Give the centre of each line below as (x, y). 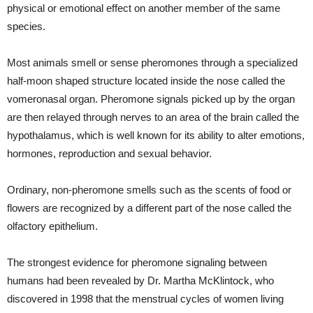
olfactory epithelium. (52, 226)
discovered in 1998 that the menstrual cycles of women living (145, 299)
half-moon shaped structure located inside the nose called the (146, 81)
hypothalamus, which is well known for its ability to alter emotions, (156, 135)
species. (26, 26)
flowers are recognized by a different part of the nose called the (149, 208)
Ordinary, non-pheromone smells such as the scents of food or (149, 190)
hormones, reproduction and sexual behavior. (109, 153)
